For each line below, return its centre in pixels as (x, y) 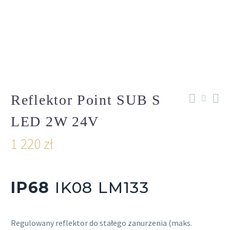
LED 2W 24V (55, 121)
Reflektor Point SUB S (86, 100)
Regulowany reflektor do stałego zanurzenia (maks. (101, 223)
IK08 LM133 (100, 188)
